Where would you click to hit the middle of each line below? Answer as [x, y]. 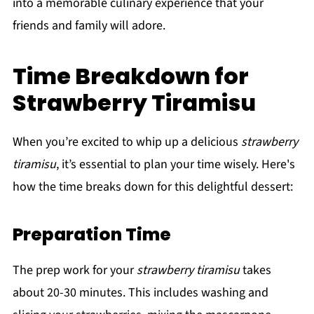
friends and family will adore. [89, 25]
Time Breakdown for [130, 76]
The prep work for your [74, 270]
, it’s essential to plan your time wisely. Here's [175, 164]
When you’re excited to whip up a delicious [127, 142]
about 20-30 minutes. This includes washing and [140, 292]
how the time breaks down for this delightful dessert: [152, 186]
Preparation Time [91, 234]
